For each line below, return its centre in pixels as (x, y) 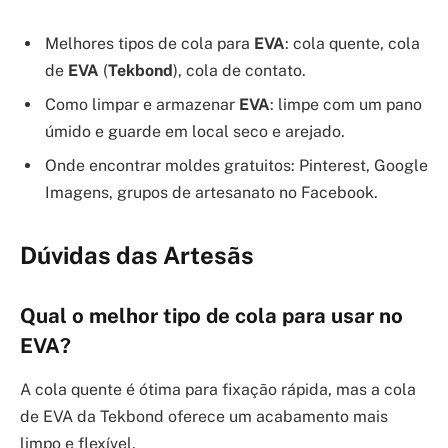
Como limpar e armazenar (142, 104)
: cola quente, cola (352, 43)
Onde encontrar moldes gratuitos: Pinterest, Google (236, 165)
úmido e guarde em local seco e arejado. (195, 131)
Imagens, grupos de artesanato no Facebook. (211, 192)
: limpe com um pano (346, 104)
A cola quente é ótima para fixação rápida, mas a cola (218, 390)
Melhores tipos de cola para (149, 43)
